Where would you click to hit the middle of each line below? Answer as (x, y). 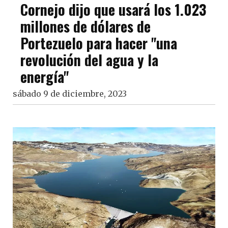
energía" (45, 77)
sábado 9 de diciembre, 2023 (70, 94)
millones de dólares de (85, 26)
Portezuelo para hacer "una (99, 43)
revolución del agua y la (89, 60)
